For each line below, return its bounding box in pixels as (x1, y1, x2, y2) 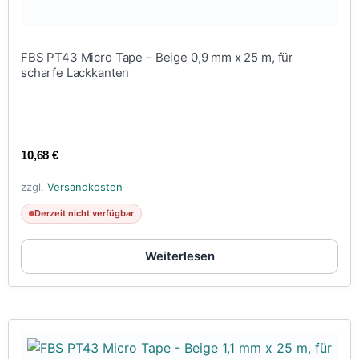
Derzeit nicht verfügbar (34, 208, 134, 220)
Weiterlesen (144, 248, 215, 264)
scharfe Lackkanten (21, 64, 130, 80)
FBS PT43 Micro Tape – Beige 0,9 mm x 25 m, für (21, 49, 294, 65)
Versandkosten (47, 180, 123, 194)
